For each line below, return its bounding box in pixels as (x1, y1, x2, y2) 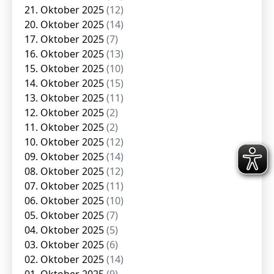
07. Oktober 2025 (24, 179, 106, 193)
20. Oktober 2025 (24, 18, 106, 31)
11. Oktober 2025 (24, 120, 106, 134)
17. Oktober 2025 (24, 32, 106, 46)
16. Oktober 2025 (24, 47, 106, 61)
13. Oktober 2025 (24, 91, 106, 105)
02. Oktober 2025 (24, 253, 106, 266)
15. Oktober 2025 (24, 62, 106, 75)
